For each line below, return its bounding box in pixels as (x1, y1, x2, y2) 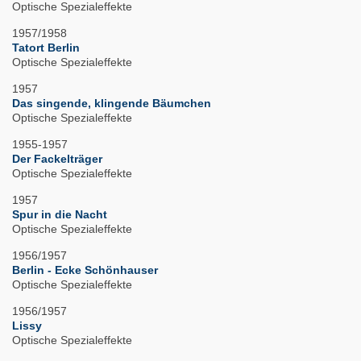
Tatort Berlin (12, 41, 80, 55)
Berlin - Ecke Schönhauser (12, 263, 158, 277)
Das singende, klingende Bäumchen (12, 97, 211, 110)
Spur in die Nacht (12, 208, 107, 222)
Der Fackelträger (12, 152, 102, 166)
